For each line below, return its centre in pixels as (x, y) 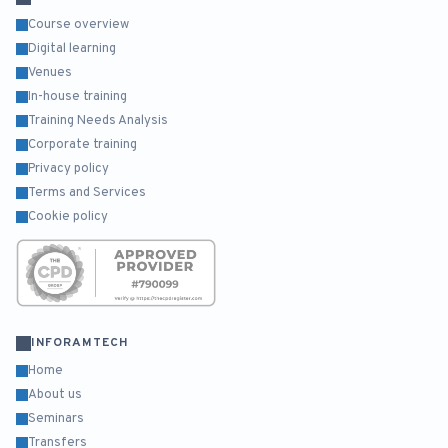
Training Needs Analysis (98, 121)
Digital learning (72, 49)
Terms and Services (87, 193)
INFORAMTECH (80, 343)
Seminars (56, 419)
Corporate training (82, 145)
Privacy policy (68, 169)
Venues (50, 73)
